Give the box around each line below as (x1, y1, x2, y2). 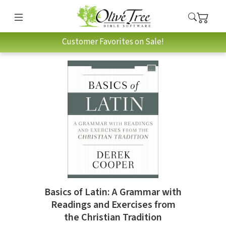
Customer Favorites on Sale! (62, 36, 164, 48)
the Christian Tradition (64, 210, 162, 224)
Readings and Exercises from (50, 197, 176, 212)
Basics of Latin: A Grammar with (44, 185, 182, 199)
